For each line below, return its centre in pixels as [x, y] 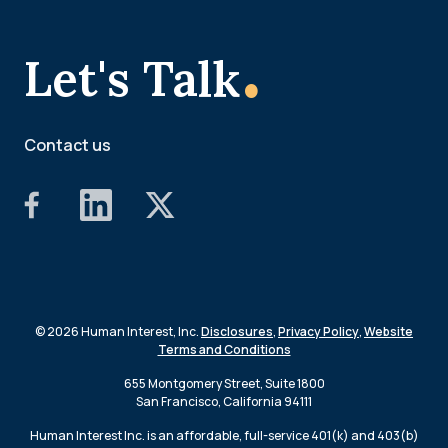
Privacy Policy [318, 331]
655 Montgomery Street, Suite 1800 [224, 383]
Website [388, 331]
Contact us [67, 144]
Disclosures [237, 331]
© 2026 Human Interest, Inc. [118, 331]
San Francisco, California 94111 [224, 401]
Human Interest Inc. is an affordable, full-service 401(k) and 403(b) [224, 435]
